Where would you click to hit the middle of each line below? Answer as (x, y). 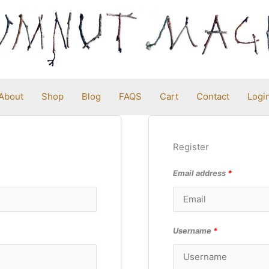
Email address (200, 173)
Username (193, 231)
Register (191, 147)
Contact (213, 96)
